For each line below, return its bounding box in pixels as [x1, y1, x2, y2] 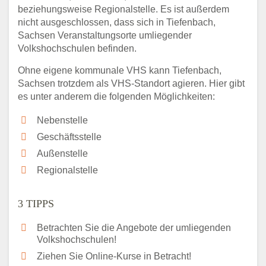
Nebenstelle [37, 115, 88, 125]
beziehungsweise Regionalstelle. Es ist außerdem [18, 4, 229, 14]
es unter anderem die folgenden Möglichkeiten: [18, 91, 215, 102]
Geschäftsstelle [37, 131, 102, 142]
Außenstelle [37, 148, 88, 159]
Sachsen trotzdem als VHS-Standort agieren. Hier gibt [18, 78, 245, 88]
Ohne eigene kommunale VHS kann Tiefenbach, [18, 65, 221, 75]
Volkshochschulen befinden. [18, 43, 137, 53]
